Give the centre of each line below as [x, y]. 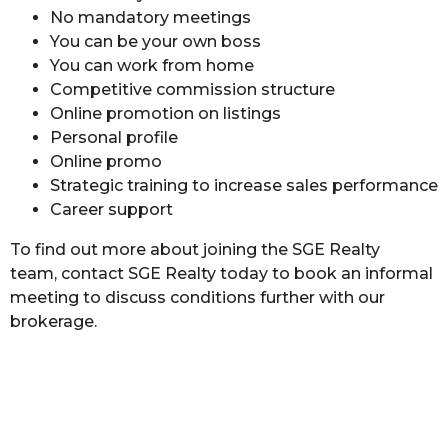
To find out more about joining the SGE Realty [195, 249]
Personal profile [114, 137]
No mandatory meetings [150, 17]
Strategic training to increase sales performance [244, 185]
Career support [111, 209]
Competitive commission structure [192, 89]
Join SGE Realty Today [224, 420]
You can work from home [152, 65]
